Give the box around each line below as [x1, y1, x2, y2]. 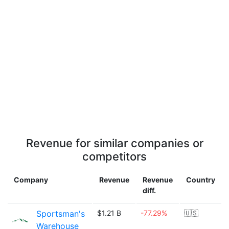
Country [186, 175, 215, 184]
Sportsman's [36, 209, 85, 219]
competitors [82, 150, 147, 163]
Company [14, 175, 48, 184]
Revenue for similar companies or [26, 136, 203, 150]
